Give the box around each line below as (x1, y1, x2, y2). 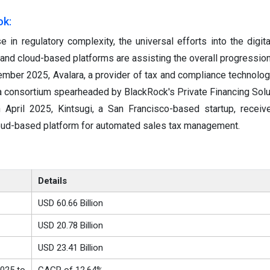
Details (37, 175, 67, 187)
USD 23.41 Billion (37, 242, 103, 254)
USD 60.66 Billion (37, 198, 103, 209)
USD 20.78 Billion (37, 220, 103, 231)
